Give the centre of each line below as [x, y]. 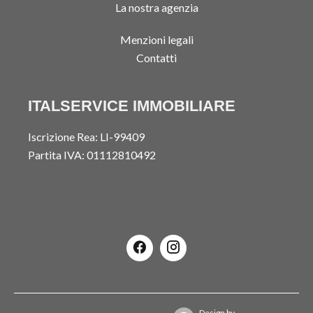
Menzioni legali [156, 40]
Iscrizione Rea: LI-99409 [86, 137]
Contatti [156, 58]
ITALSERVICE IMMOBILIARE [132, 106]
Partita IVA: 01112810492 [92, 155]
